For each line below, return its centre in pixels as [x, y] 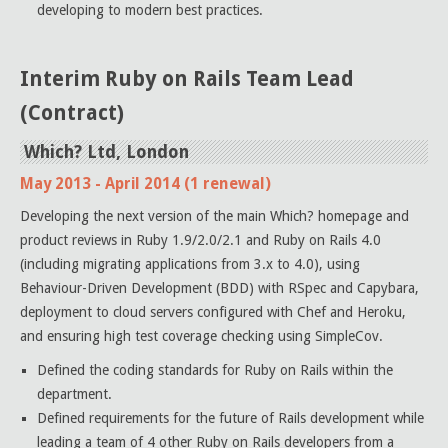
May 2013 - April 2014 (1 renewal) [145, 184]
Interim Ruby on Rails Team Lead [187, 79]
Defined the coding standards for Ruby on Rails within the [215, 370]
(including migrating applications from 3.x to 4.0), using [190, 264]
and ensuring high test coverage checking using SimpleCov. [201, 336]
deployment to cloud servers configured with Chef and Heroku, [213, 312]
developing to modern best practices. [150, 10]
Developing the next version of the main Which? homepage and [214, 216]
